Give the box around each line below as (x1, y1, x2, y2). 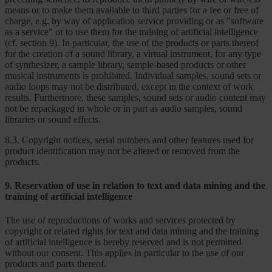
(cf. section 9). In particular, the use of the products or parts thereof (5, 37, 259, 48)
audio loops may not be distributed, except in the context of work (5, 81, 253, 92)
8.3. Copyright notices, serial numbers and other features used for (5, 134, 254, 145)
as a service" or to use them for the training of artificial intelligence (5, 26, 258, 37)
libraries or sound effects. (5, 114, 101, 124)
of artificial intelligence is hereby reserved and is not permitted (5, 237, 242, 248)
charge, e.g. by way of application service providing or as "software (5, 15, 263, 26)
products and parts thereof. (5, 259, 106, 270)
